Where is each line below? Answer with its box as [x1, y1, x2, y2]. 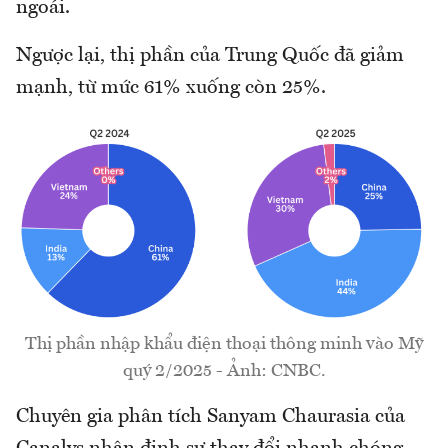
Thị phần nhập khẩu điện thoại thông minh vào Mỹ [25, 335, 423, 354]
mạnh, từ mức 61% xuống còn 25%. [16, 78, 326, 99]
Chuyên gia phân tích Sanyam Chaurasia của [16, 407, 405, 428]
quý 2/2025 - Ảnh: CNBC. [122, 362, 326, 381]
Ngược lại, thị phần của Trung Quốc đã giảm [16, 46, 404, 67]
